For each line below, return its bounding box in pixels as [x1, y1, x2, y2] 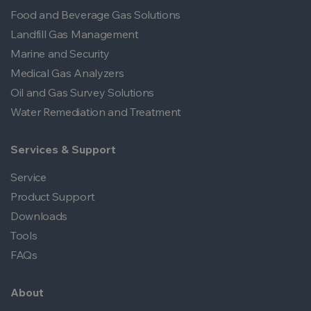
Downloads [10, 209, 68, 223]
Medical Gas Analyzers [10, 66, 124, 80]
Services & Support [10, 142, 116, 156]
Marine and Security [10, 47, 110, 60]
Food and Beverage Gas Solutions [10, 8, 181, 22]
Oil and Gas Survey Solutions [10, 85, 155, 99]
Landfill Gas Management [10, 27, 139, 41]
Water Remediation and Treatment [10, 105, 182, 119]
